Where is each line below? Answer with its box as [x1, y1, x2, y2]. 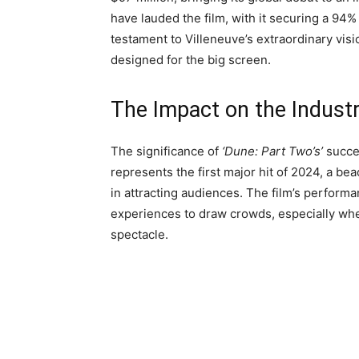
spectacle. [111, 226, 168, 242]
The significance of [111, 143, 222, 159]
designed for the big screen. [111, 51, 271, 67]
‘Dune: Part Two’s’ [222, 143, 323, 159]
